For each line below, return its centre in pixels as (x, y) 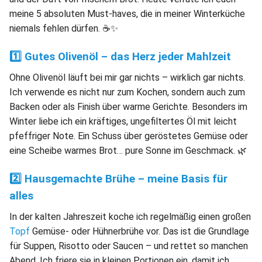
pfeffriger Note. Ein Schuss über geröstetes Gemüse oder (129, 136)
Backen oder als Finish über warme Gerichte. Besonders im (128, 106)
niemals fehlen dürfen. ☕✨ (64, 28)
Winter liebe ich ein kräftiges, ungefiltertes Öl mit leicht (123, 121)
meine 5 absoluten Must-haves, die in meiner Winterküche (127, 13)
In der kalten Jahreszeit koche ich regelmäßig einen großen (130, 216)
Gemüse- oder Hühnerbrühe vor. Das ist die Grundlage (139, 231)
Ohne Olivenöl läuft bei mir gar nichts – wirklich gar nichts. (127, 77)
